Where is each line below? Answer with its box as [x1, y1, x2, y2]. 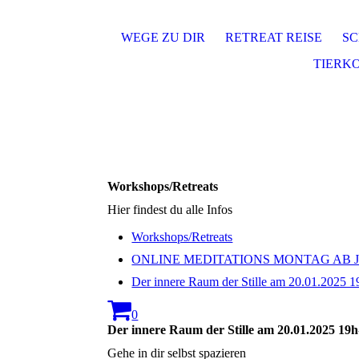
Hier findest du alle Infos [107, 203, 233, 217]
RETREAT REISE [225, 30, 322, 44]
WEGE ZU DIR [121, 30, 205, 44]
